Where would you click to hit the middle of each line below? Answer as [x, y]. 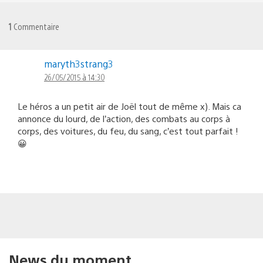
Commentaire [36, 26]
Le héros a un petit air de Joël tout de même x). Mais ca [129, 106]
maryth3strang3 [79, 63]
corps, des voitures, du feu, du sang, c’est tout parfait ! [128, 130]
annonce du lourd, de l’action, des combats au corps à [124, 118]
